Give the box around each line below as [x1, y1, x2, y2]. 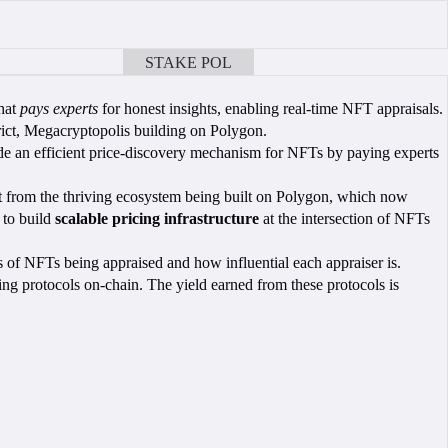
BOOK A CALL [253, 53, 362, 71]
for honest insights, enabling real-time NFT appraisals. [98, 100, 443, 117]
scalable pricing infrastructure [55, 210, 259, 227]
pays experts [20, 100, 98, 117]
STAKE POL [144, 53, 232, 71]
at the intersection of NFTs [259, 210, 430, 227]
